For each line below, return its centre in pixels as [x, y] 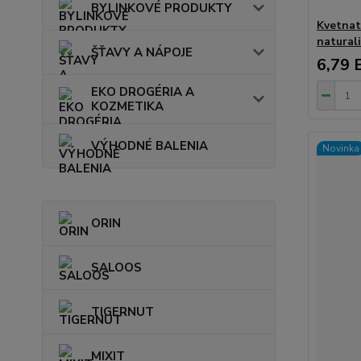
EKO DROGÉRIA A [143, 92]
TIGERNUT [122, 312]
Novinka [340, 148]
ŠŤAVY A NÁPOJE [142, 52]
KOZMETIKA [127, 106]
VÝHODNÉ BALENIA [149, 146]
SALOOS [116, 268]
